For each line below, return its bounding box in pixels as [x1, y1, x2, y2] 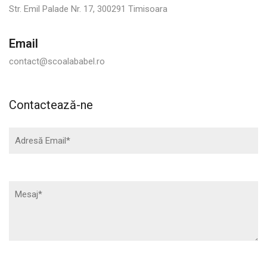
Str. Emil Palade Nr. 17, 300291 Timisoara [9, 3, 167, 14]
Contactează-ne [9, 97, 93, 112]
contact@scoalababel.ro [9, 55, 105, 67]
